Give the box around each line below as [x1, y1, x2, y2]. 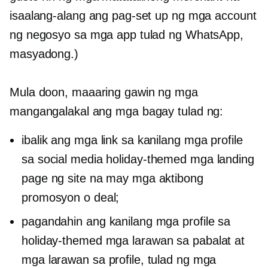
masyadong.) [10, 47, 78, 61]
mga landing [187, 153, 254, 166]
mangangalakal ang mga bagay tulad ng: [10, 105, 224, 118]
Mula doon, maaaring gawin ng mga [10, 86, 198, 99]
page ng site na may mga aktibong [22, 172, 203, 185]
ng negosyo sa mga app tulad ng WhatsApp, [10, 28, 243, 42]
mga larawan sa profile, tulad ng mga [22, 253, 217, 267]
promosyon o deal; [22, 191, 120, 205]
